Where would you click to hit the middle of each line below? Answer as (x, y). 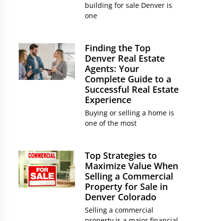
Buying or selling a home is (130, 113)
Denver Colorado (121, 197)
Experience (108, 100)
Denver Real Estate (125, 58)
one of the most (111, 123)
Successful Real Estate (132, 89)
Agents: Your (112, 69)
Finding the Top (118, 48)
